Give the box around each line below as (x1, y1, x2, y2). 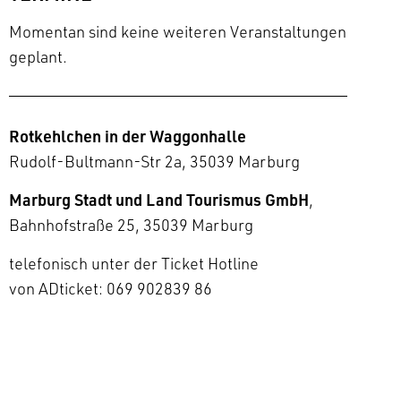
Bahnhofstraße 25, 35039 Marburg (8, 215, 253, 235)
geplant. (8, 47, 67, 66)
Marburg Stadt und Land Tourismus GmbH (8, 189, 309, 209)
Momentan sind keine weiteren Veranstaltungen (8, 21, 346, 41)
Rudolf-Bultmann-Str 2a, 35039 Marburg (8, 151, 300, 171)
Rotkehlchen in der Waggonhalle (8, 125, 246, 146)
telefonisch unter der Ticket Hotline (8, 253, 259, 273)
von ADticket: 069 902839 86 (8, 278, 212, 298)
